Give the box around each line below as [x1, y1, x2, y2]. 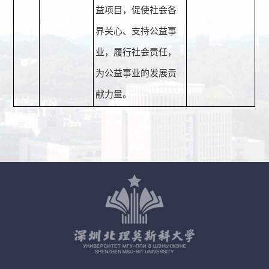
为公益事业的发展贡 [95, 68, 177, 79]
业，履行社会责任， [95, 47, 177, 58]
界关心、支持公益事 [95, 26, 177, 37]
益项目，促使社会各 [95, 5, 177, 16]
